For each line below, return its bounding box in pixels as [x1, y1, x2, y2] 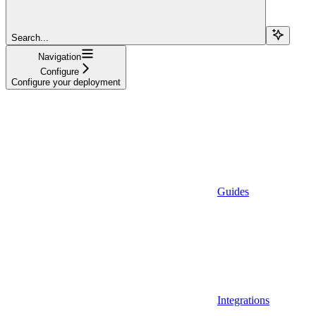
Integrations [217, 293, 269, 306]
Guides [217, 185, 249, 197]
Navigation [38, 51, 81, 62]
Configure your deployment [11, 76, 121, 87]
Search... [11, 32, 49, 43]
